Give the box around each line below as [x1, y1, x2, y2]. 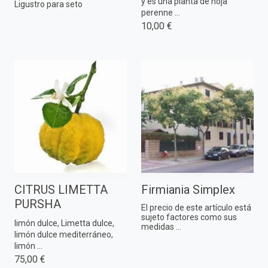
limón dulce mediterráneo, [14, 229, 113, 239]
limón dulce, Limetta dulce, [14, 218, 114, 228]
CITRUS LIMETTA [14, 182, 108, 197]
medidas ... [141, 221, 181, 232]
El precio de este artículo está [141, 202, 251, 212]
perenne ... [141, 7, 180, 17]
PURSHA [14, 196, 61, 211]
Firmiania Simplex [141, 182, 235, 197]
